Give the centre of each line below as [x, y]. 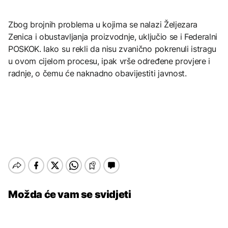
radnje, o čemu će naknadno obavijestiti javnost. [97, 73]
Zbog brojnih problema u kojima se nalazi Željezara [103, 24]
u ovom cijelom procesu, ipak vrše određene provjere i [109, 61]
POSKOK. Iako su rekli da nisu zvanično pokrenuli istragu [112, 49]
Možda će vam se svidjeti [70, 194]
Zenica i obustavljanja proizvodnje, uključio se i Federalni [113, 36]
